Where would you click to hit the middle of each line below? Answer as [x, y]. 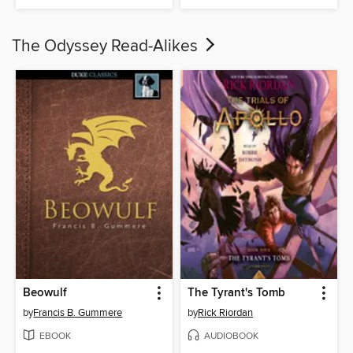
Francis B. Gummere [78, 312]
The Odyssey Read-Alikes [107, 47]
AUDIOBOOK [231, 336]
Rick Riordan [225, 312]
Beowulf [45, 293]
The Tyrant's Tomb [236, 293]
